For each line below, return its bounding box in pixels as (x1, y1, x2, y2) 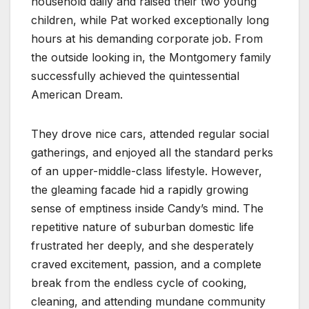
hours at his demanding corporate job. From (31, 32, 263, 46)
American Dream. (31, 88, 123, 102)
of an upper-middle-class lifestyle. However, (31, 164, 262, 179)
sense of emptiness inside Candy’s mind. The (31, 201, 263, 216)
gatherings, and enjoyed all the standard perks (31, 146, 273, 160)
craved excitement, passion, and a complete (31, 257, 261, 272)
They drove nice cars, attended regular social (31, 127, 269, 141)
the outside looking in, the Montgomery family (31, 50, 271, 65)
